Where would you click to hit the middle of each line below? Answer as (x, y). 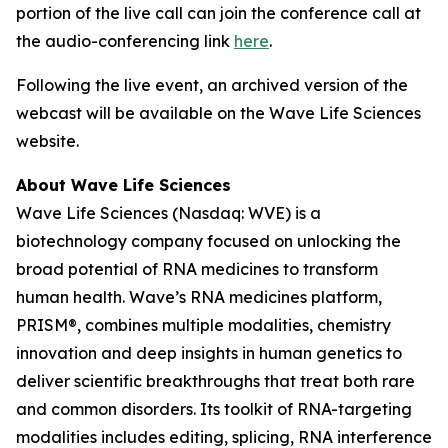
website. (47, 141)
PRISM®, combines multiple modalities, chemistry (203, 325)
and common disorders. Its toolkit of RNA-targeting (214, 409)
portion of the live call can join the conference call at (218, 13)
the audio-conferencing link (125, 41)
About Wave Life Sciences (123, 185)
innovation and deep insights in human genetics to (209, 353)
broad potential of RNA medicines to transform (197, 269)
